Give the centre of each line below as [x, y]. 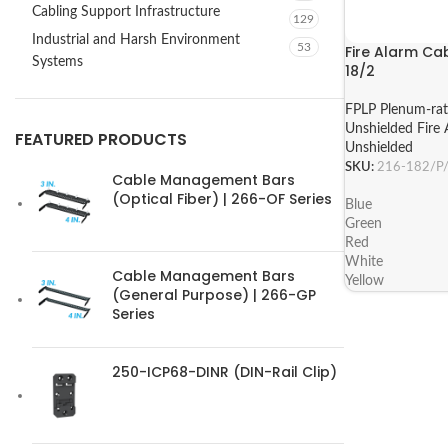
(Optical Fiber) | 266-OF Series [222, 199]
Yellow [364, 280]
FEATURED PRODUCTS [101, 139]
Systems [57, 62]
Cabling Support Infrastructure [126, 12]
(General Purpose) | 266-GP [214, 295]
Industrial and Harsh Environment [136, 40]
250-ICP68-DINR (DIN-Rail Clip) [224, 372]
